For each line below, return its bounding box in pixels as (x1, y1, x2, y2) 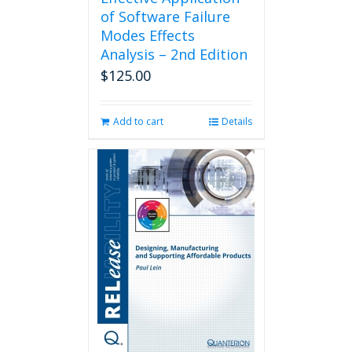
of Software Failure (100, 7, 230, 26)
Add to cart (112, 115, 163, 128)
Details (221, 115, 252, 128)
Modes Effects (100, 26, 195, 45)
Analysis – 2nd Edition (100, 45, 247, 64)
